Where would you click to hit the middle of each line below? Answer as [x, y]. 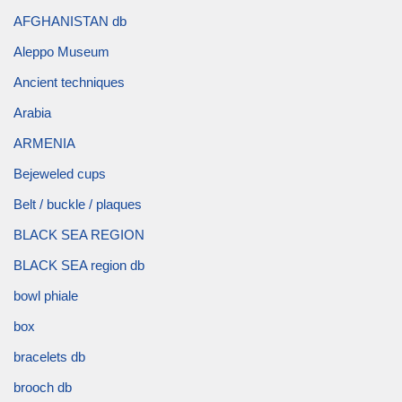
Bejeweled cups [60, 174]
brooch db [43, 388]
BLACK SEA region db [79, 266]
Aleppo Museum [61, 52]
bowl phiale [46, 296]
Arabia [32, 113]
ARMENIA [44, 144]
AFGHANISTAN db [70, 22]
